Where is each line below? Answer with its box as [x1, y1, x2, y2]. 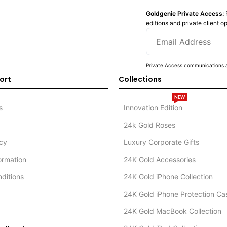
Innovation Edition [123, 103, 182, 112]
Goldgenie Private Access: [146, 10, 226, 18]
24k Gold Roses [123, 121, 175, 130]
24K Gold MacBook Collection [123, 207, 221, 216]
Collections [118, 74, 162, 85]
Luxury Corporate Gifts [123, 138, 199, 147]
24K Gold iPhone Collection [123, 172, 213, 181]
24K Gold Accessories [123, 155, 196, 164]
